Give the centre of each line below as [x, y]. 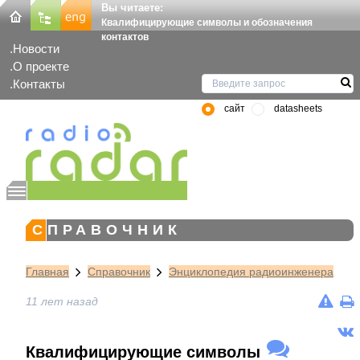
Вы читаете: [132, 8]
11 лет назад [62, 301]
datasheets [298, 109]
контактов [125, 37]
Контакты [39, 84]
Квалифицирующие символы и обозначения [207, 22]
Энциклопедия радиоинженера [251, 271]
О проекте [41, 67]
